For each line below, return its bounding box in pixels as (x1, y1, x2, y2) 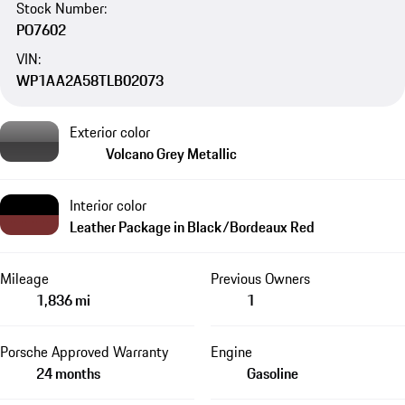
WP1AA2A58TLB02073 (15, 69, 164, 91)
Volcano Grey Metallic (106, 143, 237, 165)
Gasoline (246, 363, 298, 385)
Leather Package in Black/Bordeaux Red (70, 216, 315, 239)
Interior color (70, 194, 146, 217)
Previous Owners (210, 268, 310, 290)
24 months (36, 363, 100, 385)
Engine (210, 341, 252, 363)
